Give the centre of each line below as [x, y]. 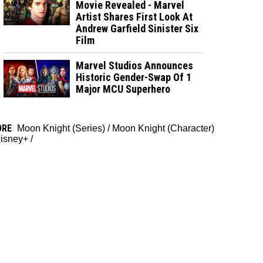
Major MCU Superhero [123, 89]
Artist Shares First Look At [134, 16]
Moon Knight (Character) [163, 128]
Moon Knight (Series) [61, 128]
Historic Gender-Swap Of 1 [134, 77]
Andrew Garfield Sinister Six [137, 28]
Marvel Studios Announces [135, 65]
